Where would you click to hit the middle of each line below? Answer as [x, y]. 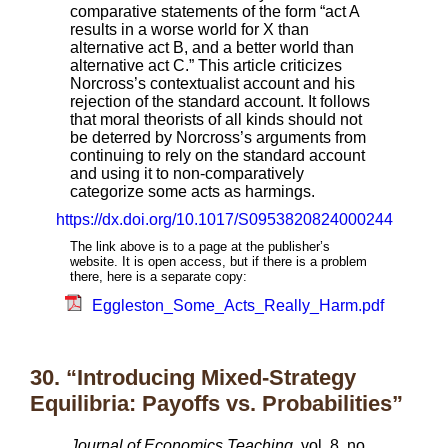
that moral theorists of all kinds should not [216, 119]
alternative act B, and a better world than [212, 47]
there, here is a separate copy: [158, 276]
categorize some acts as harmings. [192, 191]
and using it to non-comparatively [187, 173]
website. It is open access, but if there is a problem [218, 261]
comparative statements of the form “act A [214, 11]
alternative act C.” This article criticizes [206, 65]
